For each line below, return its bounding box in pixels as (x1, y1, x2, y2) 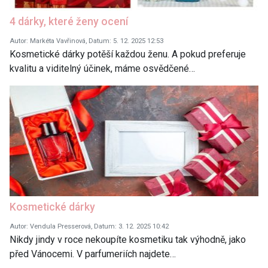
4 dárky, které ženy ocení (10, 15, 128, 28)
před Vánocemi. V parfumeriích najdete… (10, 248, 176, 260)
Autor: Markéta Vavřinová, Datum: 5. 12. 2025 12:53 (10, 36, 163, 45)
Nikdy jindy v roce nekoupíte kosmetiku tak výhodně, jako (10, 233, 246, 245)
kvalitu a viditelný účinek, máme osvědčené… (10, 62, 195, 74)
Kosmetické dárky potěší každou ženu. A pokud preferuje (10, 48, 246, 60)
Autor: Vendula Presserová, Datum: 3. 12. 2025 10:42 (10, 222, 169, 230)
